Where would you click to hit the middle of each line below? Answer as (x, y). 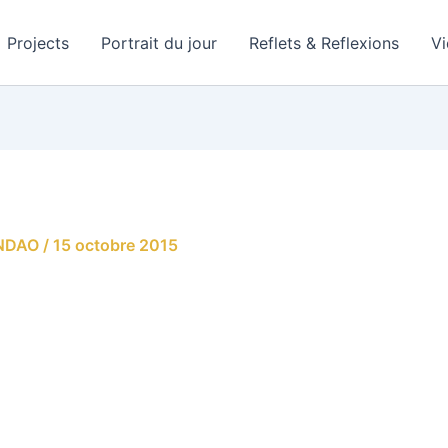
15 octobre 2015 (115, 245)
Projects (38, 42)
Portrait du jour (159, 42)
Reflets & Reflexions (324, 42)
